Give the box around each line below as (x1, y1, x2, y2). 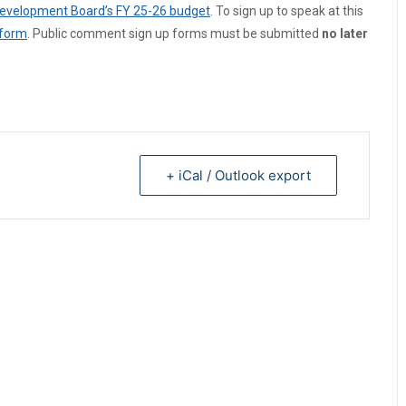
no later (322, 26, 368, 41)
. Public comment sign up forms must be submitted (27, 26, 322, 41)
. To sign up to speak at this (210, 4, 363, 18)
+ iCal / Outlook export (166, 167, 311, 184)
